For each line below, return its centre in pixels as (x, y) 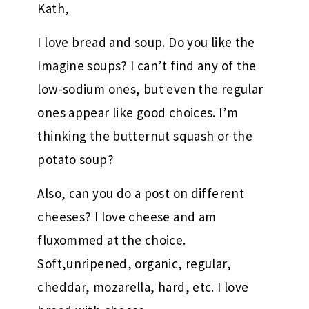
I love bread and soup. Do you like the (146, 42)
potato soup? (76, 159)
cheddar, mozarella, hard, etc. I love (143, 287)
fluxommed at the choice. (112, 240)
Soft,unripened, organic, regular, (134, 263)
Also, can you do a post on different (141, 193)
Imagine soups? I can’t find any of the (147, 65)
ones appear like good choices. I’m (138, 112)
